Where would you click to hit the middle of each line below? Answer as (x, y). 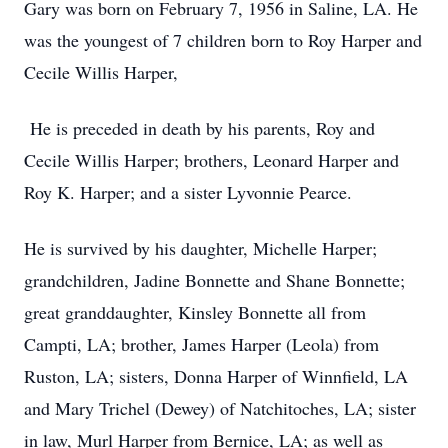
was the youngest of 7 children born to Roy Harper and (223, 40)
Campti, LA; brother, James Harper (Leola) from (201, 344)
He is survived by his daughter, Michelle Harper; (200, 248)
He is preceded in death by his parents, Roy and (199, 128)
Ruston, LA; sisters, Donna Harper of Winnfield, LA (216, 376)
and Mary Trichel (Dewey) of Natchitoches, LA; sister (220, 408)
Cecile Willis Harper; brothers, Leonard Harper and (211, 160)
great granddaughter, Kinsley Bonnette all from (195, 312)
